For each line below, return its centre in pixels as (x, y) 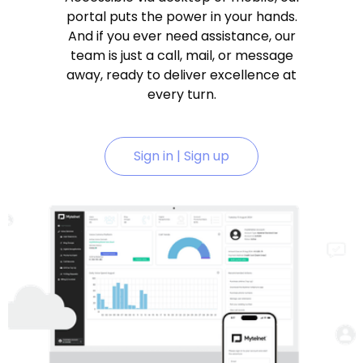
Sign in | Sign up (181, 156)
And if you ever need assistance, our (181, 36)
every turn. (181, 94)
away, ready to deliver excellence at (181, 75)
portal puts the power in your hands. (181, 17)
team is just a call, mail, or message (181, 56)
